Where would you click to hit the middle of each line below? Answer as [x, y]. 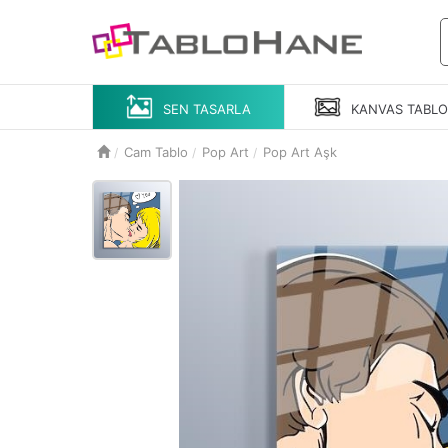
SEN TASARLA [207, 108]
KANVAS [377, 108]
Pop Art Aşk [300, 152]
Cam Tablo [156, 152]
